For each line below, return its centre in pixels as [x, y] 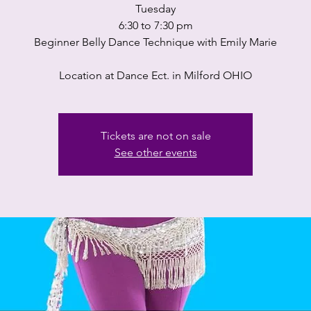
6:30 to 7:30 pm [155, 25]
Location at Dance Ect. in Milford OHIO [155, 75]
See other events [155, 152]
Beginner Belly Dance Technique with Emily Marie [155, 42]
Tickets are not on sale [155, 136]
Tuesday [155, 9]
